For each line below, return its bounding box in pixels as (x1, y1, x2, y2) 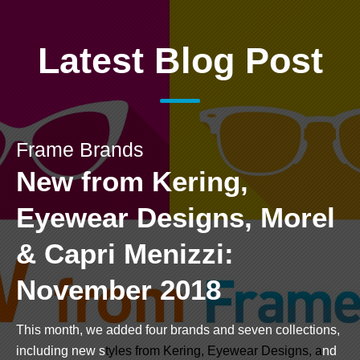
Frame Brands (16, 137, 144, 161)
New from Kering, (16, 165, 248, 197)
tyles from (105, 343, 163, 358)
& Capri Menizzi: (16, 237, 234, 269)
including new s (16, 343, 105, 358)
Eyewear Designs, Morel (16, 201, 335, 233)
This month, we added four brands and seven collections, (16, 322, 340, 337)
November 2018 (16, 273, 221, 305)
